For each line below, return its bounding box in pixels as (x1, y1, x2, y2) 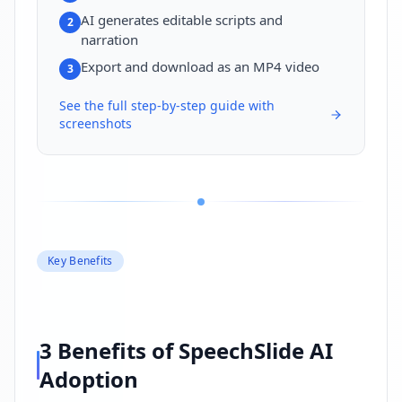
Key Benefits (48, 252, 113, 268)
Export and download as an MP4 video (81, 57, 319, 75)
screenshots (59, 114, 132, 132)
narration (81, 30, 138, 48)
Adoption (39, 363, 139, 394)
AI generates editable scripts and (81, 10, 283, 29)
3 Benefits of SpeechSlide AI (39, 335, 334, 365)
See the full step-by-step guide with (59, 96, 275, 114)
